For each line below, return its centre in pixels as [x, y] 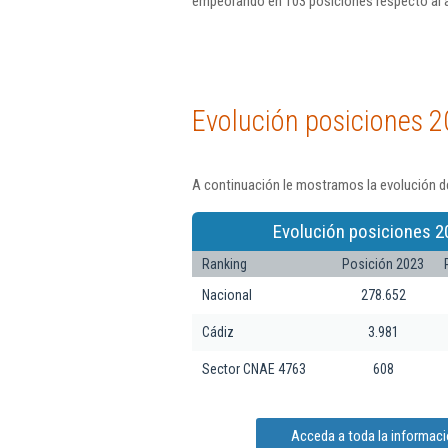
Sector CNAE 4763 [254, 368]
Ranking [224, 263]
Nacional [227, 294]
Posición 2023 [383, 263]
